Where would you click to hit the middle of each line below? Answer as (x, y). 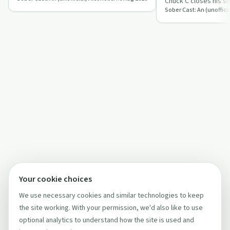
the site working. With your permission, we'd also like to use (111, 208)
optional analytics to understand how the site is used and (107, 220)
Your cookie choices (55, 179)
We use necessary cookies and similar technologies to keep (111, 196)
